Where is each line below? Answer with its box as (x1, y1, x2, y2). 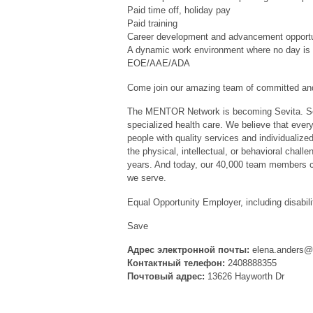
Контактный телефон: (127, 258, 228, 269)
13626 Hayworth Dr (208, 271, 284, 282)
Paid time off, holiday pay (127, 5, 231, 16)
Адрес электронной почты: (127, 245, 252, 256)
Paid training (127, 18, 177, 29)
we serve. (127, 173, 166, 184)
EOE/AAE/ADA (127, 58, 190, 69)
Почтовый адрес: (127, 271, 208, 282)
